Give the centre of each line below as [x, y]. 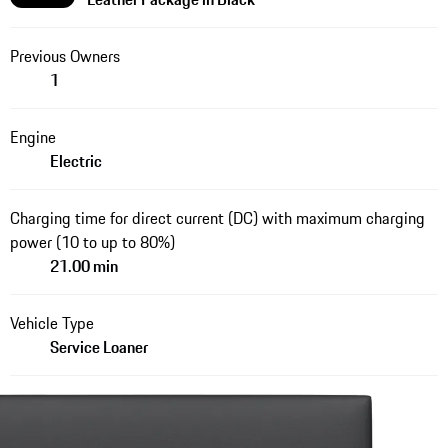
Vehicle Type [51, 322]
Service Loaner [98, 346]
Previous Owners [64, 55]
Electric [75, 160]
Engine [32, 136]
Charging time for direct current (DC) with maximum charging [217, 217]
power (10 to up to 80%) [92, 241]
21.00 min [83, 265]
